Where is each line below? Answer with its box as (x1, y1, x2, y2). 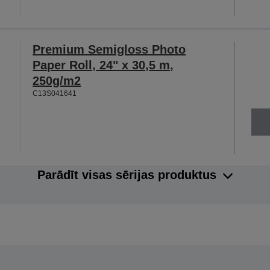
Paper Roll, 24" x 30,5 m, (33, 58, 174, 72)
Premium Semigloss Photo (33, 43, 186, 57)
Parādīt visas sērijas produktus (37, 168, 216, 182)
